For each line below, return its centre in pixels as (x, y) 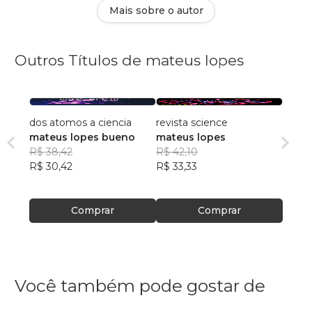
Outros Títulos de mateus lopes (129, 61)
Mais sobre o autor (156, 11)
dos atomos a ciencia (80, 123)
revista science (192, 123)
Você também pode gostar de (140, 286)
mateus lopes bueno (82, 138)
